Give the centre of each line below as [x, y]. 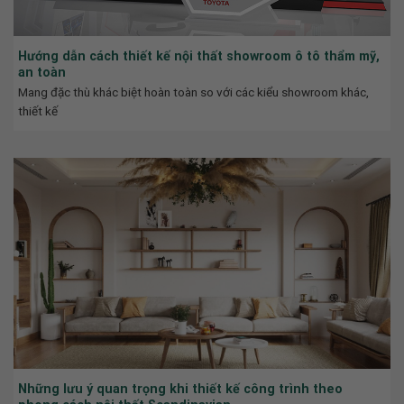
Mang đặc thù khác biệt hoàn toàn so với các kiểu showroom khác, [193, 92]
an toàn [42, 72]
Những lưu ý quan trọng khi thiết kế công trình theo [180, 388]
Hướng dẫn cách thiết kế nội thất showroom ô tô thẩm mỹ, [199, 55]
